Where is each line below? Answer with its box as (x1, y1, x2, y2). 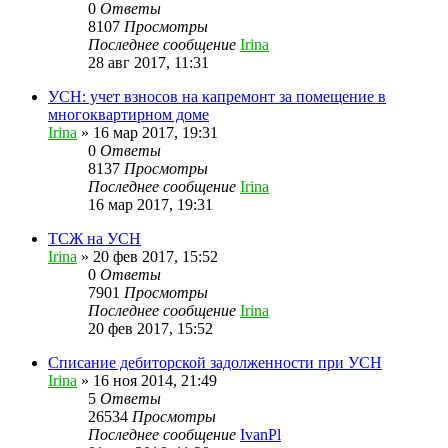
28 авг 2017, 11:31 (88, 53, 209, 71)
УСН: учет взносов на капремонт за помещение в (48, 87, 386, 105)
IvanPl (240, 425, 281, 443)
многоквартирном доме (48, 105, 209, 123)
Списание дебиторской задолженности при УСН (48, 353, 382, 371)
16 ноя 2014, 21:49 (93, 371, 217, 389)
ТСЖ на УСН (48, 229, 141, 247)
